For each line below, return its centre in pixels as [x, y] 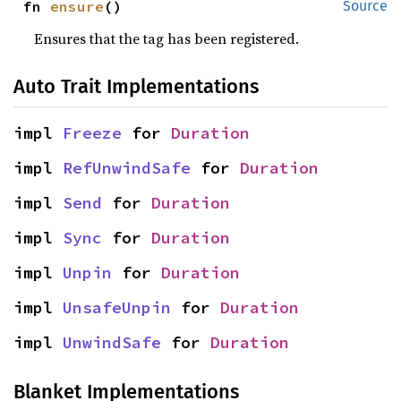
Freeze [92, 133]
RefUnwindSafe [127, 168]
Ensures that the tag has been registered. [167, 38]
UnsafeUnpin [117, 307]
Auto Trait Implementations [136, 86]
